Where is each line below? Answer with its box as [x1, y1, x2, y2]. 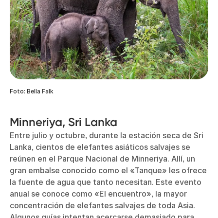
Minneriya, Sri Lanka [10, 114, 117, 129]
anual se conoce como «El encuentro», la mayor [10, 188, 187, 199]
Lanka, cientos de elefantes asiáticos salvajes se [10, 142, 190, 152]
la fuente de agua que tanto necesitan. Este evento [10, 177, 201, 187]
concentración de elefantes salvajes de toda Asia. [10, 200, 195, 210]
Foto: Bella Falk [10, 87, 54, 95]
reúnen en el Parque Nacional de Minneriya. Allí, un [10, 153, 195, 163]
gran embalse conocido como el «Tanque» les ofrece [10, 165, 207, 175]
